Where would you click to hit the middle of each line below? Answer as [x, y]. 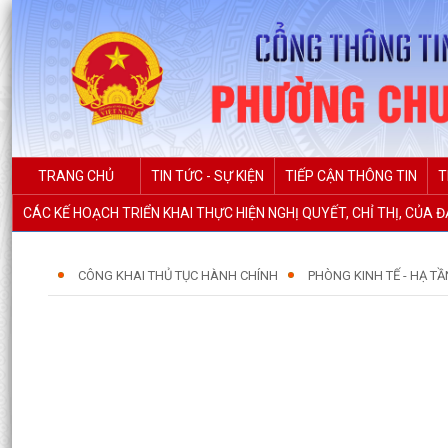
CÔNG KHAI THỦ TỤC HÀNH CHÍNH [178, 276]
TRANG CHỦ [76, 176]
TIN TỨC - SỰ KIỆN [207, 176]
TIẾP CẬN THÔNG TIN [351, 176]
